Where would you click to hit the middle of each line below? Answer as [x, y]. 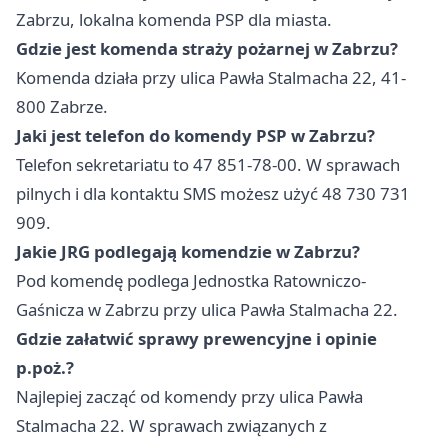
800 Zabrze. [62, 107]
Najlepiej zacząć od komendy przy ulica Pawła [189, 397]
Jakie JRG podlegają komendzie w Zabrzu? [188, 252]
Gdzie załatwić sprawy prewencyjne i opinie [196, 339]
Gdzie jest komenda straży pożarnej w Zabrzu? [207, 49]
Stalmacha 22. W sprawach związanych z [171, 426]
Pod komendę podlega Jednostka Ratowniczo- [191, 281]
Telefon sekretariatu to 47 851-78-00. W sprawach [208, 165]
